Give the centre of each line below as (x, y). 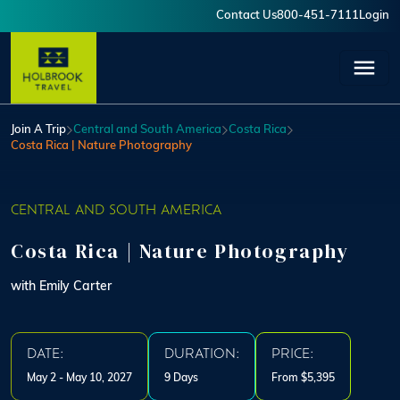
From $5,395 (303, 379)
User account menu (90, 20)
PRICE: (292, 355)
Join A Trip (38, 130)
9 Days (181, 379)
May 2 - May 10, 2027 (79, 379)
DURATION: (202, 355)
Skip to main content (74, 9)
